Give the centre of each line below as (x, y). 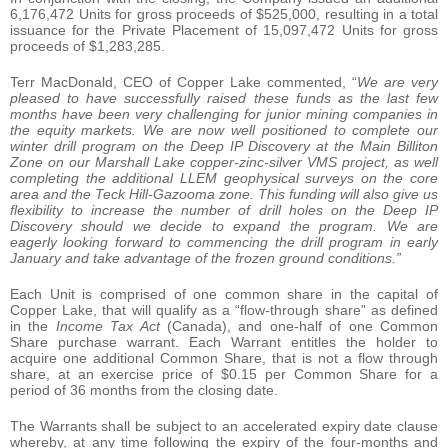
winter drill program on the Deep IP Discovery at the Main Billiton (224, 145)
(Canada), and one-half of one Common (299, 325)
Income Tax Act (107, 325)
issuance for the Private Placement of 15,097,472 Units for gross (224, 29)
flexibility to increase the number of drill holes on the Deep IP (224, 209)
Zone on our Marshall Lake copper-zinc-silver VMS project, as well (224, 161)
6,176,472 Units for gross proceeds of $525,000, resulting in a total (224, 13)
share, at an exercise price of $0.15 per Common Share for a (224, 373)
